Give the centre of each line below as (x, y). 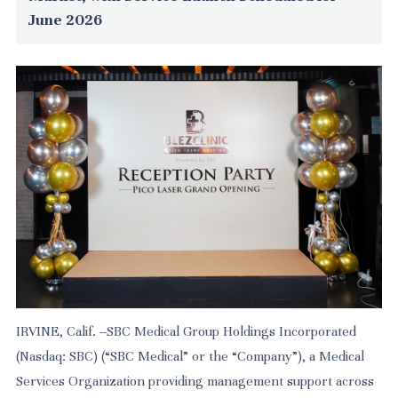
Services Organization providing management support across (195, 381)
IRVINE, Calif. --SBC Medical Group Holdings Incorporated (187, 331)
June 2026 (66, 20)
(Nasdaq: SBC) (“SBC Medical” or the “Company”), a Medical (191, 356)
